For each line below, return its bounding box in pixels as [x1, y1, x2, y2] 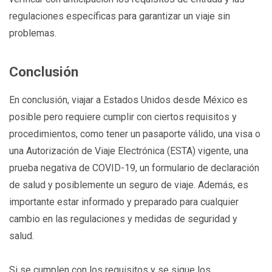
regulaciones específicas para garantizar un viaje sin [9, 10, 230, 22]
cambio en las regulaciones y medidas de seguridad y [9, 213, 237, 225]
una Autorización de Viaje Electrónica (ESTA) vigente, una [9, 145, 248, 157]
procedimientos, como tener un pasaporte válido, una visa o [9, 128, 260, 140]
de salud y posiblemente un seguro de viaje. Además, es [9, 179, 248, 191]
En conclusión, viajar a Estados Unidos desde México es [9, 94, 248, 106]
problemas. [9, 27, 56, 39]
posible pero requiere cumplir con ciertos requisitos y [9, 111, 237, 123]
